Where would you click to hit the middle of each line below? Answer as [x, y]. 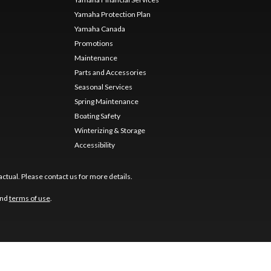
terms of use [29, 198]
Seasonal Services [103, 87]
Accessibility [94, 145]
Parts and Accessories [110, 73]
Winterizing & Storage [109, 131]
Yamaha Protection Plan [112, 15]
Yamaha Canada [100, 29]
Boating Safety [97, 116]
